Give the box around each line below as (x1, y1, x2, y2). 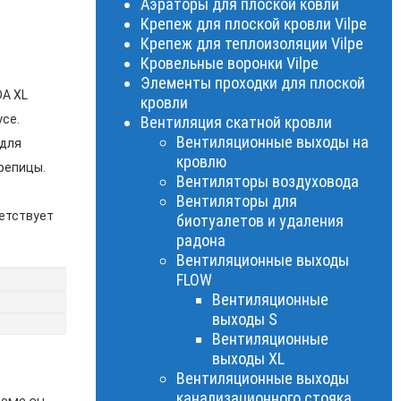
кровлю (176, 152, 226, 171)
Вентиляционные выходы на (176, 132, 369, 151)
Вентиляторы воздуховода (176, 172, 359, 191)
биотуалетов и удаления (176, 211, 344, 230)
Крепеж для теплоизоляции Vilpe (141, 34, 363, 53)
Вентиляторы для (176, 192, 297, 210)
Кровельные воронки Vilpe (141, 54, 319, 73)
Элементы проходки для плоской (141, 73, 365, 92)
